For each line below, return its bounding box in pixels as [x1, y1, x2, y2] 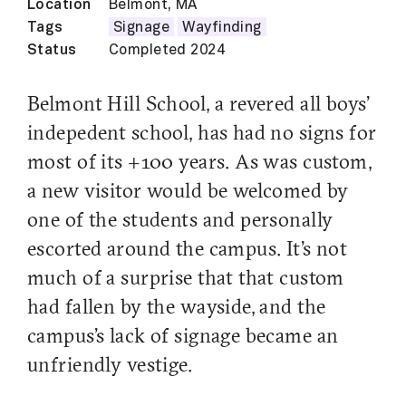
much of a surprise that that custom [27, 268, 344, 290]
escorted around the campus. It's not [27, 239, 348, 261]
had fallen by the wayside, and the [27, 297, 326, 319]
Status [27, 43, 77, 57]
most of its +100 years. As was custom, [27, 152, 372, 174]
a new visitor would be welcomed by [27, 181, 349, 203]
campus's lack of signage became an [27, 326, 339, 348]
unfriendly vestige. [27, 355, 193, 377]
